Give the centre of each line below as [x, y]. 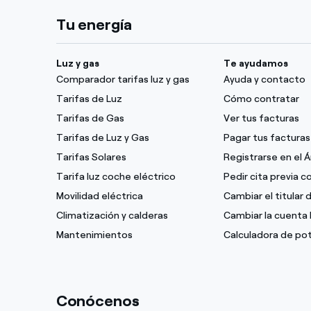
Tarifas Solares [91, 157]
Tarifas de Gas [90, 118]
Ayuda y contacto [264, 79]
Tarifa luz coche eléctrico [116, 177]
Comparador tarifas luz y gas [123, 79]
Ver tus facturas [261, 118]
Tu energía [94, 25]
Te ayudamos [255, 64]
